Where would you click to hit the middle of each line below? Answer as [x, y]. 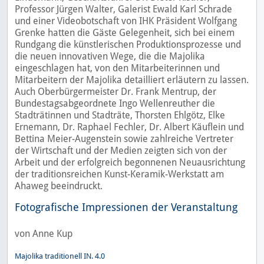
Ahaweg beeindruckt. [59, 186]
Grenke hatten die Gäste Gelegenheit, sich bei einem [125, 33]
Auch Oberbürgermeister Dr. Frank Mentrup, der [115, 92]
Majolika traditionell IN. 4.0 [60, 256]
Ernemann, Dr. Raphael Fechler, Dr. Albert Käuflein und [129, 127]
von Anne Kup [44, 234]
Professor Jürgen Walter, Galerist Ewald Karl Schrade [123, 9]
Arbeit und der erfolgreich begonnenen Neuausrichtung [130, 163]
